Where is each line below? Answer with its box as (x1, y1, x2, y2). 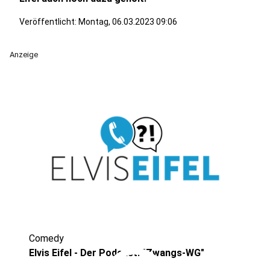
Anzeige (10, 50, 38, 59)
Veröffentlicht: (19, 17, 78, 27)
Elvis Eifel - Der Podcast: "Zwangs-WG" (29, 246, 204, 259)
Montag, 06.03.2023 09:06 (78, 17, 177, 27)
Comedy (29, 232, 64, 244)
